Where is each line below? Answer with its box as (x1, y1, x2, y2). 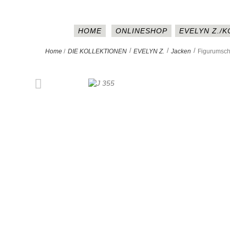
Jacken (171, 48, 191, 55)
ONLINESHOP (115, 27, 167, 35)
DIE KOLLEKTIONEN (68, 48, 127, 55)
